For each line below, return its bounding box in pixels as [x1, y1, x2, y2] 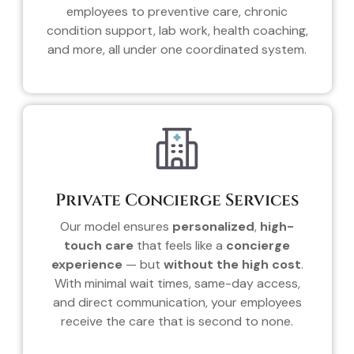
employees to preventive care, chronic [66, 2, 288, 20]
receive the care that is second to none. [61, 312, 293, 330]
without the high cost [163, 255, 301, 273]
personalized [172, 217, 254, 235]
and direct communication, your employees [52, 293, 302, 311]
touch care [64, 236, 134, 254]
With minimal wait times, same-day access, [54, 274, 300, 292]
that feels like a [134, 236, 226, 254]
